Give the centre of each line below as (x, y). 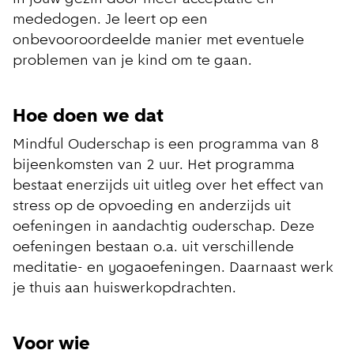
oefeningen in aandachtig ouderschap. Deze (164, 228)
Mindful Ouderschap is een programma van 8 (166, 145)
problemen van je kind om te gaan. (136, 62)
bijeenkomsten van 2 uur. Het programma (154, 166)
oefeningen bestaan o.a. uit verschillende (153, 248)
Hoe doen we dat (95, 117)
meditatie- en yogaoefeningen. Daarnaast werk (173, 269)
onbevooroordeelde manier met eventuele (158, 41)
